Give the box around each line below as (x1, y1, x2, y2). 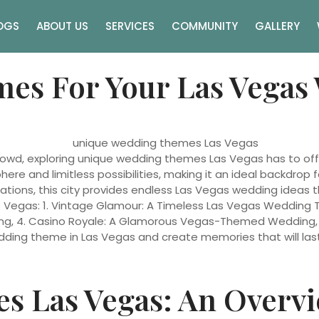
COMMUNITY (172, 19, 238, 33)
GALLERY (255, 19, 300, 33)
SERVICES (105, 19, 155, 33)
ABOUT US (36, 19, 88, 33)
